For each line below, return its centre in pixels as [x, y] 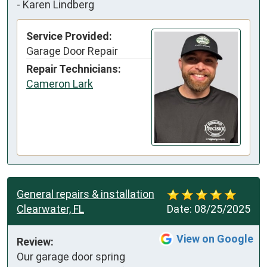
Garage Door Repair [72, 51]
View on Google [215, 239]
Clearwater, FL [50, 209]
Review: [35, 242]
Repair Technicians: [74, 69]
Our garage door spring [71, 257]
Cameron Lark [60, 84]
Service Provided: [69, 36]
